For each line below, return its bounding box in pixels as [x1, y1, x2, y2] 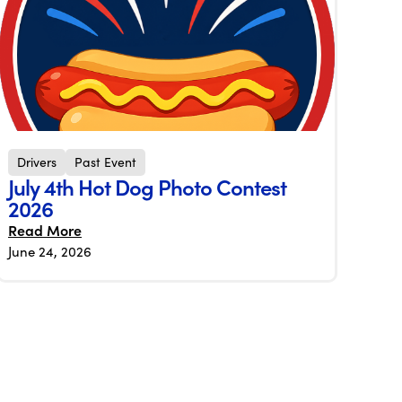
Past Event [74, 153, 136, 170]
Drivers [17, 153, 57, 170]
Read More [8, 220, 82, 240]
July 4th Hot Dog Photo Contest [8, 171, 286, 202]
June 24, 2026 [8, 242, 92, 260]
